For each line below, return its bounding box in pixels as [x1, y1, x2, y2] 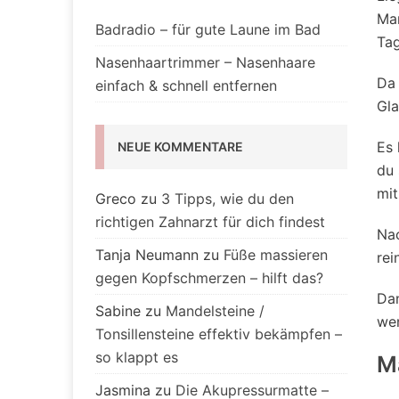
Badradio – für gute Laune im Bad [95, 20, 321, 39]
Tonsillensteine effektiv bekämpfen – [95, 325, 342, 344]
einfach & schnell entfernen [95, 77, 277, 95]
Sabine [95, 302, 141, 321]
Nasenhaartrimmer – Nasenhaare [95, 53, 315, 72]
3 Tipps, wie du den [161, 190, 294, 208]
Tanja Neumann [95, 246, 199, 265]
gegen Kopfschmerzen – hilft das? [95, 269, 323, 288]
